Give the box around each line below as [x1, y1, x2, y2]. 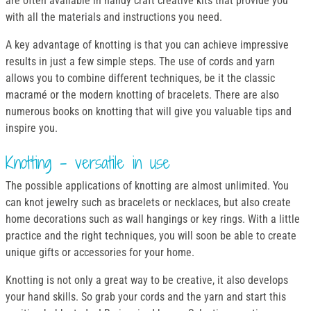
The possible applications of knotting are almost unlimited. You [6, 179, 289, 193]
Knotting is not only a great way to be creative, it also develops [6, 274, 288, 287]
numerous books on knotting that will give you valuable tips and [6, 104, 292, 118]
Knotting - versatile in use [6, 151, 170, 175]
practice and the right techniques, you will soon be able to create [6, 229, 296, 243]
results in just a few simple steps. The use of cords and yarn [6, 54, 275, 68]
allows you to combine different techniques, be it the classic [6, 71, 275, 85]
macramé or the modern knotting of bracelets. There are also [6, 87, 279, 101]
